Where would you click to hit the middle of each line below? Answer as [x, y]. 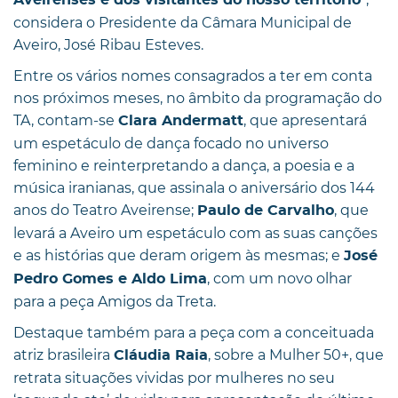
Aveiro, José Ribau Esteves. [108, 44]
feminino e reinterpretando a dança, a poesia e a [184, 165]
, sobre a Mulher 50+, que [296, 354]
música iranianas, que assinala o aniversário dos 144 [194, 187]
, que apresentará [305, 120]
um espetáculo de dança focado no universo [171, 143]
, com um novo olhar [279, 278]
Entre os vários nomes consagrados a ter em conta [193, 76]
